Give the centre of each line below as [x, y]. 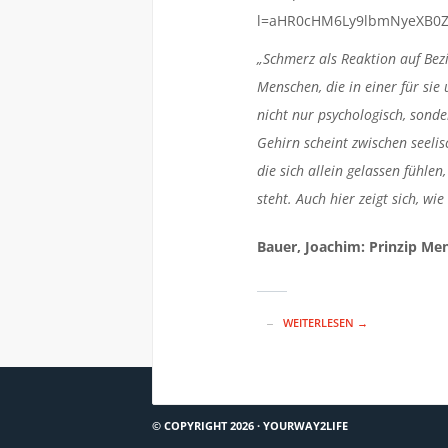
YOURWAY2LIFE [305, 425]
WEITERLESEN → [325, 322]
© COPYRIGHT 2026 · [207, 425]
